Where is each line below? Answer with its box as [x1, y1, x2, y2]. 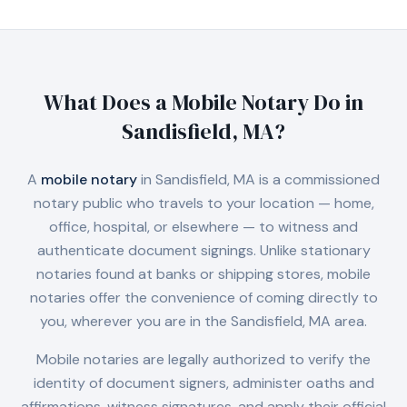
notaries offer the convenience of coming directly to [29, 288, 378, 307]
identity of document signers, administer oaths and [33, 373, 374, 392]
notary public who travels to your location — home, [33, 194, 374, 213]
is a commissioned [255, 170, 380, 189]
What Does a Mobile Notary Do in [44, 87, 363, 117]
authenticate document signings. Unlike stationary [36, 241, 371, 260]
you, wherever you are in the [40, 312, 231, 331]
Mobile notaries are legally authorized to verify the [36, 350, 371, 369]
